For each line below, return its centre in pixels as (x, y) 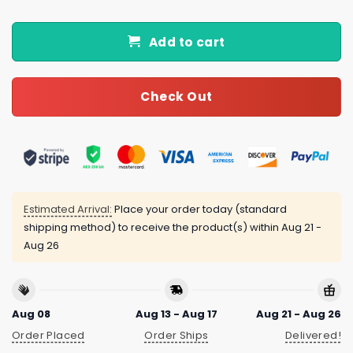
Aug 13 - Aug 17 (176, 314)
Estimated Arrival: (68, 209)
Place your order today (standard (199, 209)
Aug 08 (31, 314)
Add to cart (187, 42)
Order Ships (176, 335)
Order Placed (48, 335)
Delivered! (313, 335)
